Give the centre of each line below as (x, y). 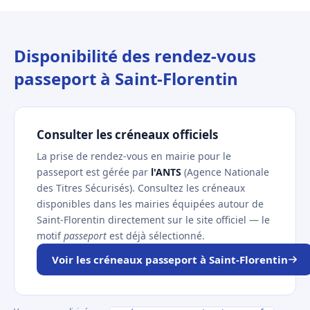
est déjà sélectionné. (156, 236)
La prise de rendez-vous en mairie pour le (134, 156)
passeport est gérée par (94, 172)
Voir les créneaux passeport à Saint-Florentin (170, 259)
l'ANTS (166, 172)
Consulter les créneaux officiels (127, 135)
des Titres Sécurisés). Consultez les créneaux (141, 188)
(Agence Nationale (225, 172)
